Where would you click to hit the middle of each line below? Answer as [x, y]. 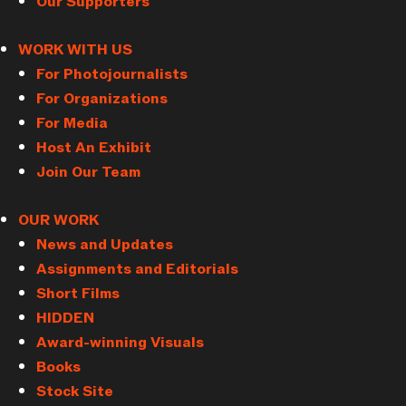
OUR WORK [58, 221]
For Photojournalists [112, 75]
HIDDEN [65, 319]
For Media [72, 124]
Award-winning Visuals [120, 343]
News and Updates [105, 245]
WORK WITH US [75, 50]
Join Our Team [88, 173]
